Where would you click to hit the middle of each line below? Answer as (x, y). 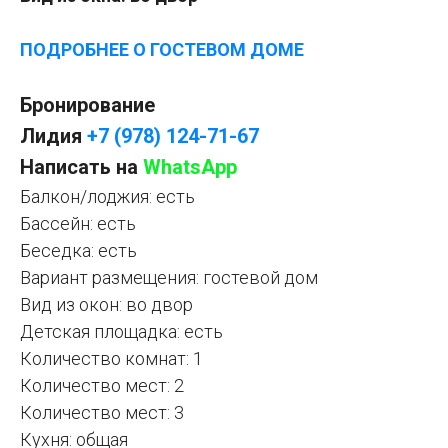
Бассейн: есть (78, 223)
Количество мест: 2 (102, 385)
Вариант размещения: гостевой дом (169, 277)
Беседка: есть (78, 250)
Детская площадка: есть (121, 331)
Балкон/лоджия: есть (107, 196)
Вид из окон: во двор (106, 304)
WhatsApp (190, 166)
